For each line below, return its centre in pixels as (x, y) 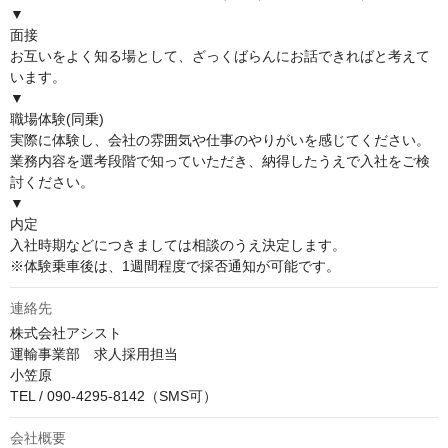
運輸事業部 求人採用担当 (103, 354)
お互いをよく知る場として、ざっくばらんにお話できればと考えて (220, 56)
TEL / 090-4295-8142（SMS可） (113, 396)
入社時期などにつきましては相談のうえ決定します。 (178, 245)
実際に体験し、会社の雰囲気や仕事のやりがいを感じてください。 (220, 140)
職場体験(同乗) (57, 119)
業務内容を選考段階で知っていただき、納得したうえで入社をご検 (220, 161)
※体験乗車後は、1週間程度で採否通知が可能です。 (175, 266)
